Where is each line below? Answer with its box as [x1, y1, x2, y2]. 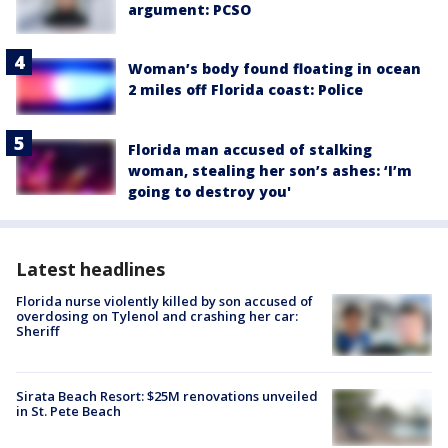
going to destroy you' [128, 181, 291, 201]
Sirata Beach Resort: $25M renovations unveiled [16, 387, 318, 406]
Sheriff [16, 321, 59, 340]
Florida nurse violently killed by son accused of [16, 291, 313, 310]
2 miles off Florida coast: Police [128, 80, 363, 100]
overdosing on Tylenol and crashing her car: [16, 306, 298, 325]
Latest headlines [16, 256, 165, 281]
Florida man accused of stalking [128, 139, 372, 159]
